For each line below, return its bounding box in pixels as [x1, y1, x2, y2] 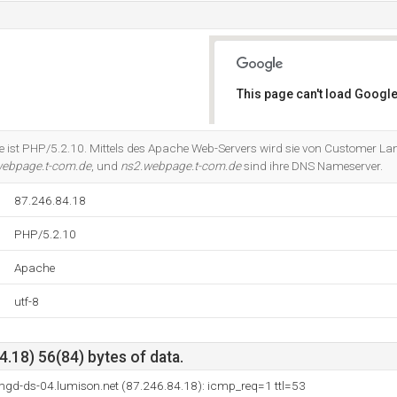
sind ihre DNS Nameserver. [241, 159, 383, 173]
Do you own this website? [249, 134, 374, 146]
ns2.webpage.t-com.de [121, 159, 241, 173]
